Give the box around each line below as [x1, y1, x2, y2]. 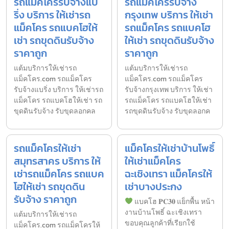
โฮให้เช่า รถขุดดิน [14, 179, 85, 195]
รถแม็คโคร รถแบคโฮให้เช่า [125, 95, 212, 106]
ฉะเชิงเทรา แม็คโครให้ [125, 166, 212, 182]
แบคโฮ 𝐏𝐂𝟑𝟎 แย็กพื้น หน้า [132, 196, 215, 208]
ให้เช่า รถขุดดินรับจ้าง [125, 33, 214, 49]
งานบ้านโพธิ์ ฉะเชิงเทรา [125, 207, 202, 218]
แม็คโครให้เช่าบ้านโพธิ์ [125, 141, 215, 156]
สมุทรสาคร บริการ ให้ [14, 153, 101, 169]
